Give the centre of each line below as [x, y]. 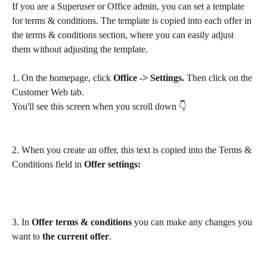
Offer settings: [112, 164]
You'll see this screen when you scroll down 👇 [99, 107]
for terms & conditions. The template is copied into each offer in [133, 21]
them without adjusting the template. [80, 49]
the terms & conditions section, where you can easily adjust [124, 35]
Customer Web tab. [48, 92]
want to [27, 237]
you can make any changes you [193, 222]
